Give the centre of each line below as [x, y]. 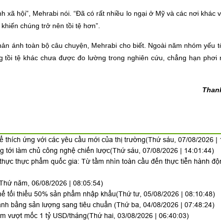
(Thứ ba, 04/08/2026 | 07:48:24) [164, 204]
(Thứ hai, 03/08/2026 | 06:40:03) [138, 215]
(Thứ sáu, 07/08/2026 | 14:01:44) [162, 150]
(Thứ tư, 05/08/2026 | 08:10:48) [166, 194]
